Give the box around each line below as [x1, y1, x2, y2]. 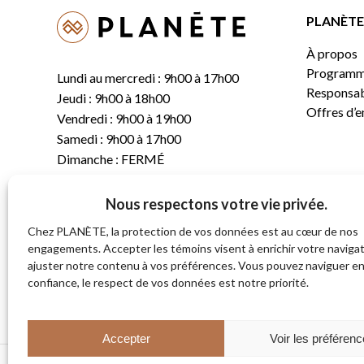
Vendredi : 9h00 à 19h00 [57, 110, 191, 126]
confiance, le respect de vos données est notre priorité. [28, 275, 309, 289]
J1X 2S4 [57, 301, 102, 317]
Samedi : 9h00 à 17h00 [57, 131, 181, 146]
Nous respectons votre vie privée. [105, 195, 327, 213]
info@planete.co [71, 216, 162, 232]
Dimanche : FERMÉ [57, 151, 164, 167]
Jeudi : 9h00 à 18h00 [57, 90, 170, 106]
